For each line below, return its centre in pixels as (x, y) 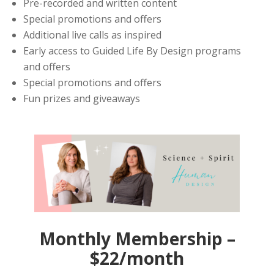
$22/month (137, 258)
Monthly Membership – (137, 239)
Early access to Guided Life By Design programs (132, 50)
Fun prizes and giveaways (82, 98)
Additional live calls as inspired (93, 35)
